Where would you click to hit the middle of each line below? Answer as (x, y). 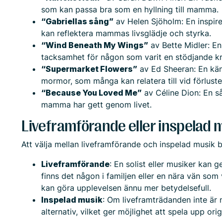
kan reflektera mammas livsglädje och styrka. (126, 33)
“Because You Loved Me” (92, 93)
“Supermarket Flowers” (89, 69)
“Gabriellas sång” (78, 21)
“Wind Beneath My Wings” (95, 45)
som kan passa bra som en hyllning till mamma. (130, 9)
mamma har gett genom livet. (97, 105)
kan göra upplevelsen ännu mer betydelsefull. (126, 188)
